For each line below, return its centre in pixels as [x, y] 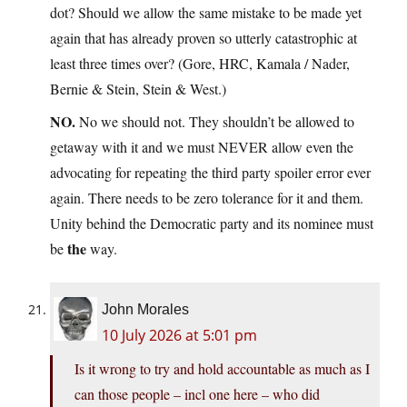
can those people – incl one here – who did [197, 394]
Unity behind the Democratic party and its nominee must [212, 223]
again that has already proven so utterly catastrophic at [203, 38]
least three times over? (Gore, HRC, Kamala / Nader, [200, 64]
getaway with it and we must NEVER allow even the [202, 147]
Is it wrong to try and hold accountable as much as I [222, 369]
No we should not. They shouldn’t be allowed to [215, 122]
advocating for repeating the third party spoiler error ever [210, 173]
